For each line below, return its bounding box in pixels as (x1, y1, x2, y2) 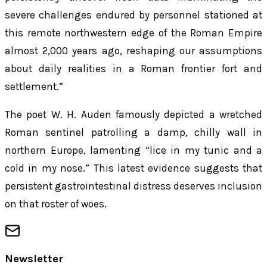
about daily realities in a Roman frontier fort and (5, 62, 262, 74)
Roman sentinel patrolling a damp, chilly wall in (5, 126, 262, 138)
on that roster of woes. (5, 198, 107, 210)
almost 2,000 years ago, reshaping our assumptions (5, 44, 262, 57)
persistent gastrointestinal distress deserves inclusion (5, 180, 262, 192)
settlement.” (5, 80, 63, 92)
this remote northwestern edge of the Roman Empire (5, 26, 262, 39)
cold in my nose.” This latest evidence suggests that (5, 162, 262, 174)
